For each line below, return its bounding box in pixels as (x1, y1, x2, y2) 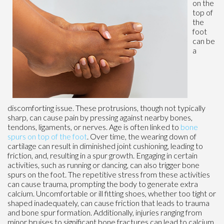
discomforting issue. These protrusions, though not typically (7, 103, 205, 113)
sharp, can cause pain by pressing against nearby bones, (7, 112, 192, 122)
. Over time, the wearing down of (87, 131, 196, 141)
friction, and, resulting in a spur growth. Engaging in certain (7, 150, 197, 160)
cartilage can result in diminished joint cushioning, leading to (7, 141, 203, 151)
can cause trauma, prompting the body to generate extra (7, 179, 198, 189)
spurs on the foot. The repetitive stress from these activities (7, 169, 210, 179)
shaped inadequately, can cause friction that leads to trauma (7, 198, 209, 208)
